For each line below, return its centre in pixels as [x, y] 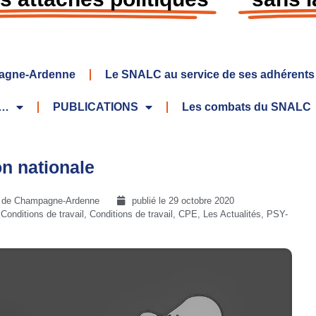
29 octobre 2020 [201, 200]
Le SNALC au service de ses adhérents [209, 74]
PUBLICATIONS [96, 107]
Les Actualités [232, 214]
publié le [150, 200]
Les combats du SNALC [247, 107]
